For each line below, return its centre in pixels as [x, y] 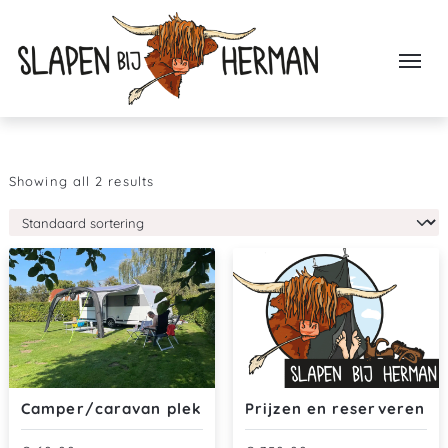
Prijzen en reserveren [335, 408]
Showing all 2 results [82, 181]
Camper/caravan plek [111, 408]
